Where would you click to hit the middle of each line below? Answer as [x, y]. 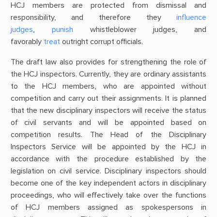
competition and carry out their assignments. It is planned [108, 98]
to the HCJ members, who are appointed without [108, 86]
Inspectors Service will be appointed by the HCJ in [108, 147]
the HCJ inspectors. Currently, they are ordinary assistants [108, 74]
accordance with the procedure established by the [108, 159]
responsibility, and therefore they [93, 18]
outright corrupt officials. [101, 42]
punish [62, 30]
